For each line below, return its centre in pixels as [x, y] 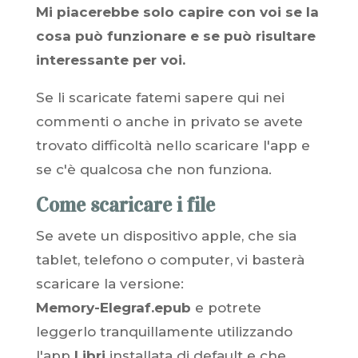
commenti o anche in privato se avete [169, 121]
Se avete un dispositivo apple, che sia [166, 236]
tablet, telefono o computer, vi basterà [170, 260]
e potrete [226, 308]
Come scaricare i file [125, 205]
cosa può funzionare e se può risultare [175, 36]
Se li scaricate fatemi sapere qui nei [160, 97]
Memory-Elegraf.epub [113, 308]
